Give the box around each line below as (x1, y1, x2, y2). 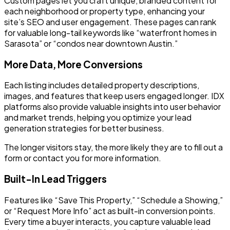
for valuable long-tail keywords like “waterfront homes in (4, 27, 217, 38)
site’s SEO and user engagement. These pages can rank (4, 16, 216, 27)
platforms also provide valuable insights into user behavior (4, 101, 221, 112)
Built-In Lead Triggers (4, 173, 107, 185)
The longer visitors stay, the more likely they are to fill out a (4, 142, 223, 153)
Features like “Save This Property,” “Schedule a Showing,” (4, 194, 223, 205)
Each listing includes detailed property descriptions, (4, 80, 199, 91)
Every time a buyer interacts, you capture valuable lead (4, 216, 210, 227)
